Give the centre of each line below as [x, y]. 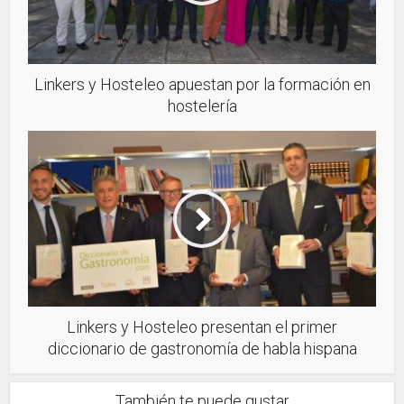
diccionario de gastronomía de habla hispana [202, 349]
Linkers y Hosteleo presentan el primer [202, 327]
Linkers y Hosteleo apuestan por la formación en [202, 85]
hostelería [202, 106]
